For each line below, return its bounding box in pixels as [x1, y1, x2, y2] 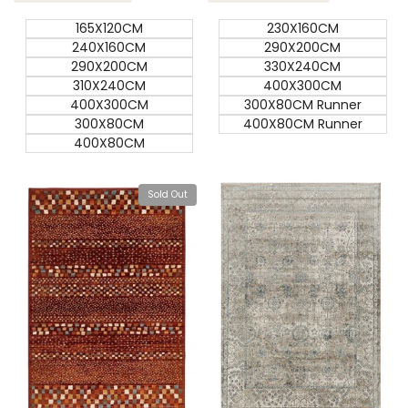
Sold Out [147, 188, 188, 202]
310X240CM [72, 76, 146, 96]
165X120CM [75, 19, 143, 38]
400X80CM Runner [242, 115, 362, 134]
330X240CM [264, 57, 342, 76]
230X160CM [266, 19, 339, 38]
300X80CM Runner [243, 96, 362, 115]
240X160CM [72, 38, 147, 57]
